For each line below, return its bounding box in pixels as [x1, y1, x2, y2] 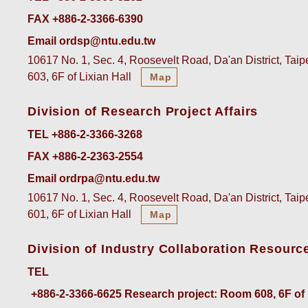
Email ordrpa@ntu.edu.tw [27, 173, 159, 185]
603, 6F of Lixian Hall [27, 71, 134, 83]
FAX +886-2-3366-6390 [27, 13, 143, 25]
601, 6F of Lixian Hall [27, 208, 134, 221]
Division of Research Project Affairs [27, 104, 258, 119]
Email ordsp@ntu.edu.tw [27, 35, 155, 47]
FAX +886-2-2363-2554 [27, 151, 143, 163]
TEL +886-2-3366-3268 [27, 129, 142, 141]
